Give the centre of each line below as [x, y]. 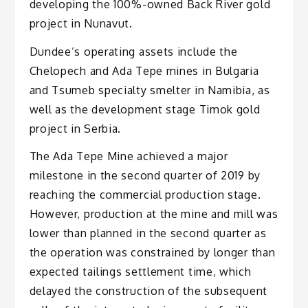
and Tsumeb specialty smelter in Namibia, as [150, 90]
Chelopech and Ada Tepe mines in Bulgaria [144, 70]
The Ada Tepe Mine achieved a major [129, 156]
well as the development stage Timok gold [145, 109]
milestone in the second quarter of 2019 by [145, 176]
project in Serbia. [75, 128]
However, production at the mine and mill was [154, 214]
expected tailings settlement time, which [140, 272]
